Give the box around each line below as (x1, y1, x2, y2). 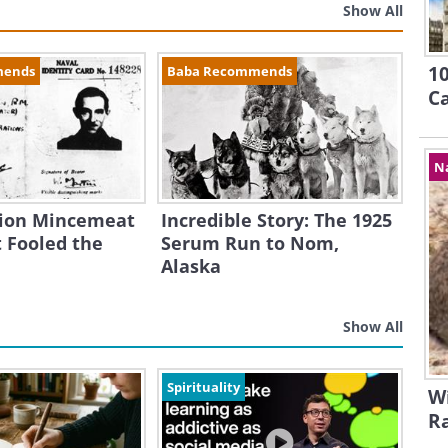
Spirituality (166, 378, 240, 396)
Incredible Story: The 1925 (160, 208, 392, 232)
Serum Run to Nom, (160, 231, 339, 255)
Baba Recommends (166, 62, 292, 80)
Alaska (160, 254, 221, 278)
